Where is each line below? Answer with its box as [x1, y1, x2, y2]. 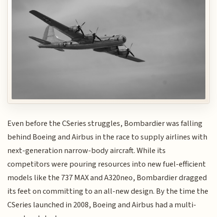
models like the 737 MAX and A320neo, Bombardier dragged [7, 172, 207, 184]
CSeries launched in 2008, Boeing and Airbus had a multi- [7, 199, 197, 211]
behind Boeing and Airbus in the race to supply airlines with [7, 131, 208, 143]
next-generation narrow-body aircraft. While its [7, 145, 166, 157]
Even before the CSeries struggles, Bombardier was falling [7, 118, 203, 130]
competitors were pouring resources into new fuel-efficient [7, 158, 206, 170]
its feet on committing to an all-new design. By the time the [7, 186, 209, 198]
